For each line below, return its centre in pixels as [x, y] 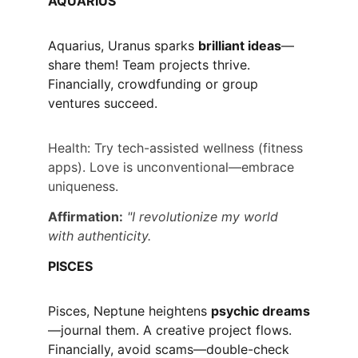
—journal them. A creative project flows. [172, 330]
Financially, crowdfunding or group [155, 84]
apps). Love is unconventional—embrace [173, 167]
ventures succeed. [103, 103]
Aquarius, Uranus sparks [123, 46]
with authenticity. [99, 235]
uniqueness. [83, 187]
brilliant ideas [240, 46]
